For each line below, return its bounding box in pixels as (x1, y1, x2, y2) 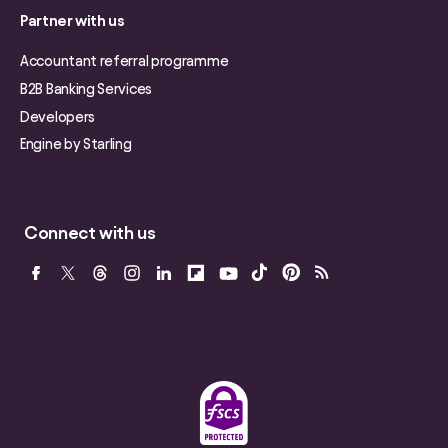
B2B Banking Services (20, 80, 152, 97)
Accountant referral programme (20, 53, 229, 70)
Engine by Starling (20, 136, 132, 153)
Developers (20, 108, 95, 125)
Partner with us (20, 12, 125, 30)
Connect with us (24, 222, 156, 242)
